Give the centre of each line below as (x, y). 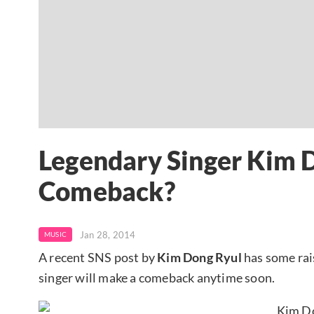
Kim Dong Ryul (199, 257)
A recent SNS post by (98, 257)
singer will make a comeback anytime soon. (157, 277)
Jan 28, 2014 (108, 234)
